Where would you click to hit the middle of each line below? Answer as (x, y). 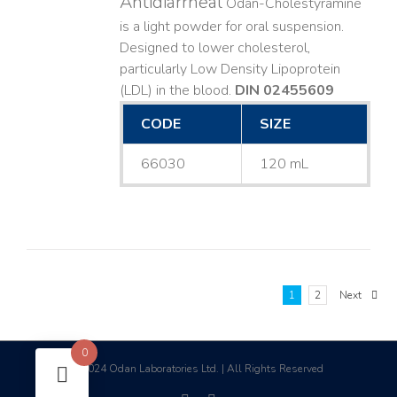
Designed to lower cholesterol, (215, 48)
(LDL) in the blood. (177, 91)
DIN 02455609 (284, 91)
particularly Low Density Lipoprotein (230, 70)
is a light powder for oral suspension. (231, 27)
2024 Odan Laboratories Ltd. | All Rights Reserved (201, 369)
